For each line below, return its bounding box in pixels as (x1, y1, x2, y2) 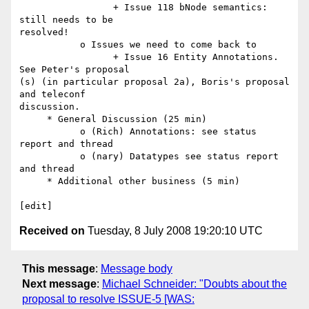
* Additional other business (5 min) (19, 176, 47, 187)
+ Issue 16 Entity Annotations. (19, 52, 113, 63)
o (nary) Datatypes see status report (19, 151, 80, 162)
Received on (19, 225, 85, 237)
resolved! (19, 27, 69, 38)
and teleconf (19, 89, 97, 100)
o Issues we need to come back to (19, 39, 80, 50)
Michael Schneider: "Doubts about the (102, 277, 287, 290)
